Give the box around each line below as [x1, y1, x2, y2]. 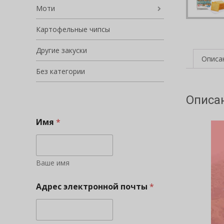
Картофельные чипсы [36, 24, 110, 34]
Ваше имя [36, 158, 69, 167]
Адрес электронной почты [36, 181, 149, 192]
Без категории [36, 66, 85, 76]
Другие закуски [36, 45, 87, 55]
